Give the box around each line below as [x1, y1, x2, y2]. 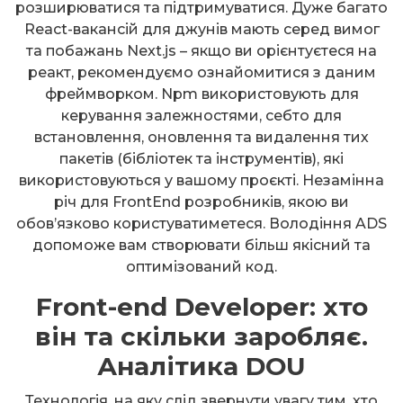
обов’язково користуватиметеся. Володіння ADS [16, 215, 387, 233]
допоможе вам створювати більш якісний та [32, 237, 371, 255]
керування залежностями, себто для [61, 107, 342, 125]
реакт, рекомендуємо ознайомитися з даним [27, 64, 376, 82]
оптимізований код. [126, 258, 277, 276]
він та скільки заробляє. [35, 321, 368, 353]
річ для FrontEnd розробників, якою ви [54, 193, 349, 211]
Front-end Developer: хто [35, 291, 368, 323]
